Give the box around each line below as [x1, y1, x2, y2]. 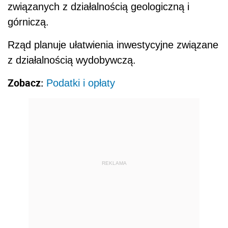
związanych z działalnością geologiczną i [8, 1, 189, 12]
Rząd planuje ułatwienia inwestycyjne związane [8, 39, 218, 50]
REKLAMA [101, 160, 127, 166]
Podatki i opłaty [46, 77, 115, 89]
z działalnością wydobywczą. [8, 54, 136, 66]
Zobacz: [8, 76, 46, 90]
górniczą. [8, 16, 49, 27]
